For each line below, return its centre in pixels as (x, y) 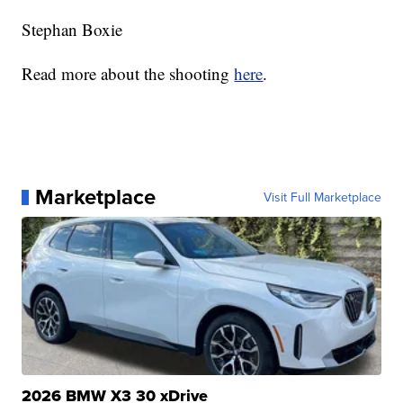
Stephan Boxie (72, 30)
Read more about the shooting (128, 74)
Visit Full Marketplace (322, 197)
